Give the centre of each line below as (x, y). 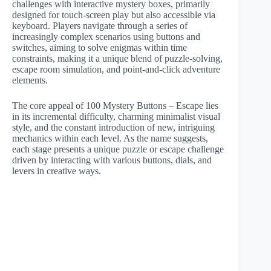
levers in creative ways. (57, 171)
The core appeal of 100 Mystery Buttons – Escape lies (115, 106)
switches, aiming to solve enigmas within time (100, 47)
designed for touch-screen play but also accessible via (114, 15)
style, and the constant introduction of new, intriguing (113, 127)
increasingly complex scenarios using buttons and (106, 37)
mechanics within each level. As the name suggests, (110, 138)
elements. (30, 80)
